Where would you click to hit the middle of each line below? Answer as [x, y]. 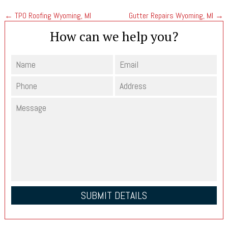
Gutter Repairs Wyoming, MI [172, 15]
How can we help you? [114, 36]
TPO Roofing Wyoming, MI [52, 15]
